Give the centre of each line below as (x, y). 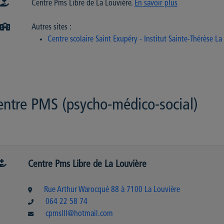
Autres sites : (51, 27)
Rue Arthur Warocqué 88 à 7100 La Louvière (112, 190)
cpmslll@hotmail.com (79, 214)
